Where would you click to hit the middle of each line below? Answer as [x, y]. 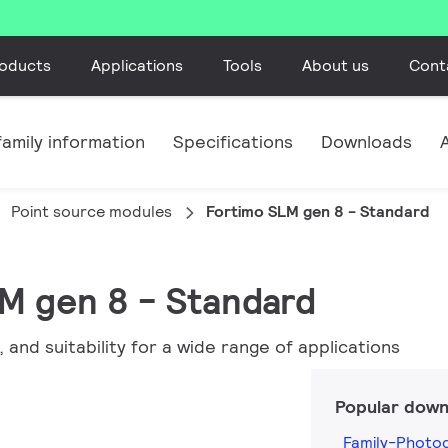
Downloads [366, 141]
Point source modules [91, 211]
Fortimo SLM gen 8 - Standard [318, 211]
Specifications [233, 141]
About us [335, 65]
